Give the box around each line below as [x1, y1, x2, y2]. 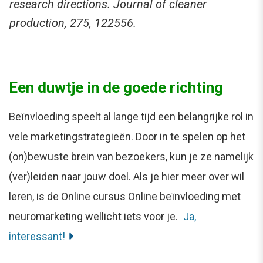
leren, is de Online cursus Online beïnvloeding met [9, 190, 241, 203]
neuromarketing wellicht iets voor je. [9, 210, 180, 222]
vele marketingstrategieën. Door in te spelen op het [9, 130, 245, 143]
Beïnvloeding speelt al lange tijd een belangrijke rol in [9, 110, 254, 123]
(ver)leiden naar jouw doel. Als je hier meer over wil [9, 170, 244, 183]
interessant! [9, 230, 65, 242]
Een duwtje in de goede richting [9, 78, 223, 96]
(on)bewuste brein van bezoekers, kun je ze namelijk [9, 150, 254, 163]
